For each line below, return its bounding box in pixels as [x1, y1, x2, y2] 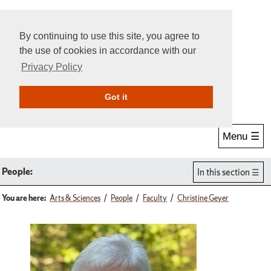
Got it [105, 92, 128, 102]
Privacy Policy [21, 62, 83, 73]
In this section [197, 165, 250, 178]
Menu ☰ [223, 130, 260, 143]
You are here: [2, 192, 47, 203]
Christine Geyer [177, 192, 229, 203]
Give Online [112, 86, 160, 99]
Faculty [143, 192, 168, 203]
